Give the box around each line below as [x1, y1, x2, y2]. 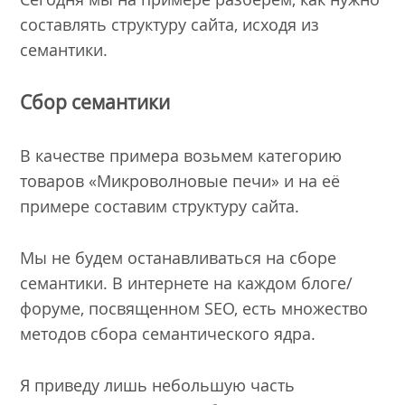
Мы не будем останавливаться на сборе [20, 246, 337, 268]
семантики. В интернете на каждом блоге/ [20, 271, 353, 294]
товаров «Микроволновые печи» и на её [20, 170, 341, 193]
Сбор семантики [20, 89, 171, 116]
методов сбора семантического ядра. [20, 322, 316, 344]
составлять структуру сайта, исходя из [20, 13, 320, 35]
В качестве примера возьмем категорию [20, 145, 343, 167]
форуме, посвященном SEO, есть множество [20, 297, 369, 319]
